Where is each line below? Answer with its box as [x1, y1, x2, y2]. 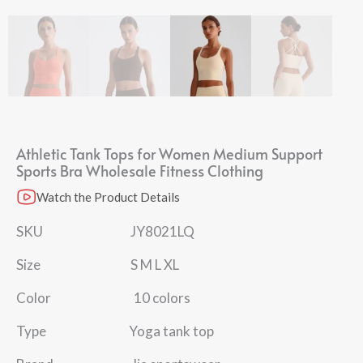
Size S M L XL [16, 256, 179, 273]
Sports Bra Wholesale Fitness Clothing [16, 160, 263, 181]
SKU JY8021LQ [16, 223, 194, 240]
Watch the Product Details [36, 190, 180, 204]
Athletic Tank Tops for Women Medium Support [16, 143, 322, 164]
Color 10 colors [16, 289, 190, 306]
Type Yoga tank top [16, 322, 214, 340]
